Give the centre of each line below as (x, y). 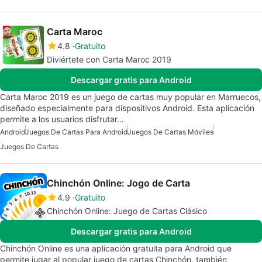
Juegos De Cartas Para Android (76, 132)
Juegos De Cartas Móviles (170, 132)
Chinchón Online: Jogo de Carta (118, 183)
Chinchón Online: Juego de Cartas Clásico (127, 211)
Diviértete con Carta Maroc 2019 (109, 59)
